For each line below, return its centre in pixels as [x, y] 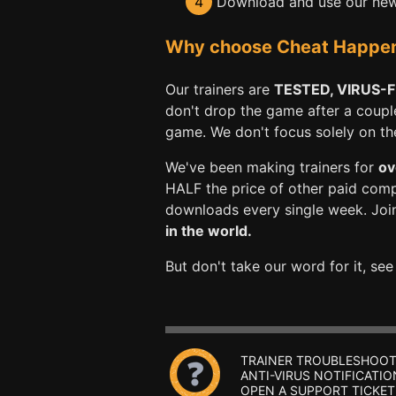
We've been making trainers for [272, 167]
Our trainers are [220, 89]
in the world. [209, 230]
